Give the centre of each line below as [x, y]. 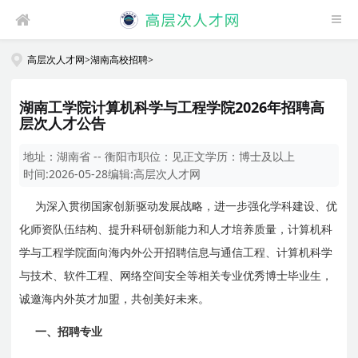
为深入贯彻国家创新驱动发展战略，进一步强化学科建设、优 [187, 206]
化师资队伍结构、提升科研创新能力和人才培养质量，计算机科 [176, 229]
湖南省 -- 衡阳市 [98, 156]
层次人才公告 [63, 123]
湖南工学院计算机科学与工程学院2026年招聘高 [172, 107]
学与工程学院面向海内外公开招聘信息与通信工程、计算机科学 [176, 253]
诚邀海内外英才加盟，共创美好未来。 [115, 299]
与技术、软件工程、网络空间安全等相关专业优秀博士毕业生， [176, 276]
